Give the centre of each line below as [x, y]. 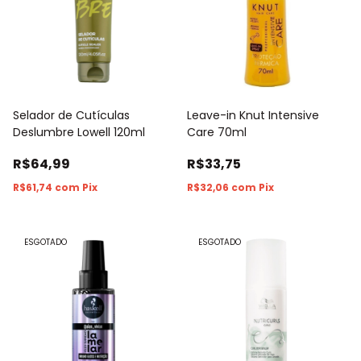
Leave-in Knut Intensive [253, 115]
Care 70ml [217, 132]
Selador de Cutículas [71, 115]
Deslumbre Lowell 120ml [79, 132]
